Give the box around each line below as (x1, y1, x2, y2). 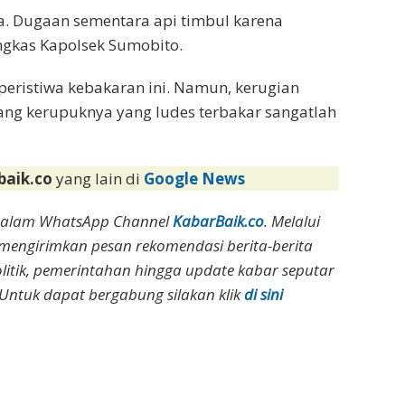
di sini (243, 284, 283, 306)
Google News (144, 168, 246, 190)
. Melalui (264, 211, 321, 232)
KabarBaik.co (173, 211, 265, 232)
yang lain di (56, 168, 145, 190)
